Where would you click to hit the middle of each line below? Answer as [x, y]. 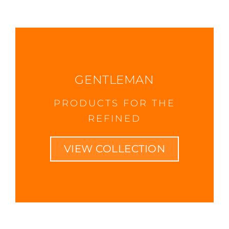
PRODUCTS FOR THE [114, 103]
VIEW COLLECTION [114, 148]
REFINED [114, 118]
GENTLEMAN [114, 79]
